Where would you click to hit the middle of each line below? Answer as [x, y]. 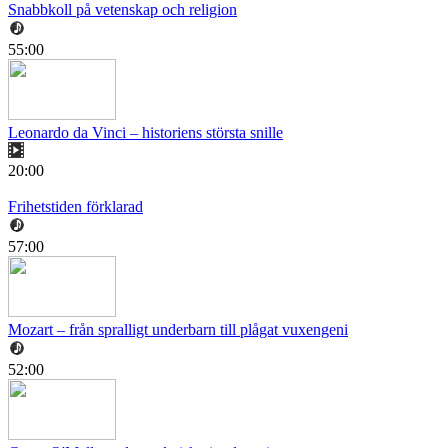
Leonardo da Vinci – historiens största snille [145, 133]
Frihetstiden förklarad [75, 207]
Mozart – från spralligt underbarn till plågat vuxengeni [178, 330]
